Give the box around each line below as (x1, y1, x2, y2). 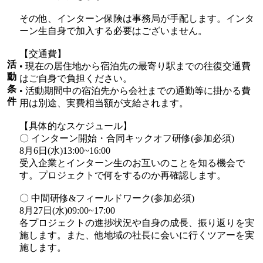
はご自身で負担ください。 (19, 73, 132, 84)
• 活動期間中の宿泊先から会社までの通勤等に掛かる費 (19, 86, 251, 96)
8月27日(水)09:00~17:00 (19, 205, 115, 216)
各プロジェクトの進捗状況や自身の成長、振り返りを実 (19, 218, 254, 228)
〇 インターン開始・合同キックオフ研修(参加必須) (19, 133, 234, 144)
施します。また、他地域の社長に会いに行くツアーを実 (19, 230, 254, 241)
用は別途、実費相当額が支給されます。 (19, 98, 188, 109)
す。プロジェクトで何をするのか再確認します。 (19, 170, 226, 181)
